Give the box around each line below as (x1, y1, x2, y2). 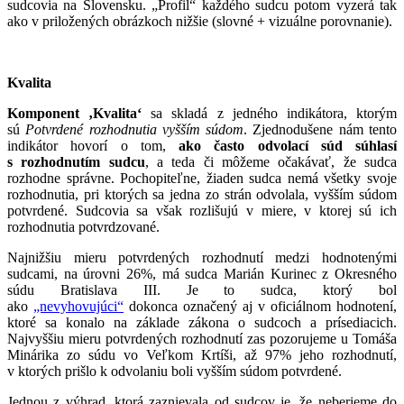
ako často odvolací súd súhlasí (179, 137, 397, 153)
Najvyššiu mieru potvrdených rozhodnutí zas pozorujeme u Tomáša (7, 330, 397, 346)
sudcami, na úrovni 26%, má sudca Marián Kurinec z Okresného (7, 265, 397, 281)
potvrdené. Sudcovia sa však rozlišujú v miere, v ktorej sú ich (7, 202, 397, 218)
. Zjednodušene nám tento (243, 121, 398, 137)
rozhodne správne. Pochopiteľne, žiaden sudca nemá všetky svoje (7, 170, 397, 186)
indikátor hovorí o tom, (7, 137, 179, 153)
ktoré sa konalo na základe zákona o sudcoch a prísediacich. (7, 314, 397, 330)
